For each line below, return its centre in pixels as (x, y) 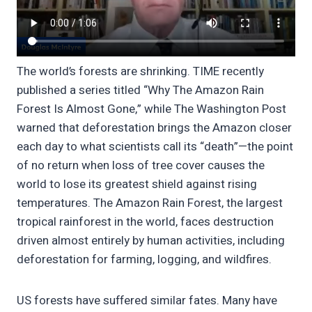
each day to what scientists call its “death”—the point (155, 147)
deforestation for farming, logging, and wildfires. (144, 260)
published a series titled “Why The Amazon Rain (140, 91)
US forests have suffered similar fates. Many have (147, 301)
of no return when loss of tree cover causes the (141, 166)
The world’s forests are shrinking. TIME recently (140, 72)
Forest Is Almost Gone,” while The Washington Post (151, 109)
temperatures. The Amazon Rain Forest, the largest (150, 203)
